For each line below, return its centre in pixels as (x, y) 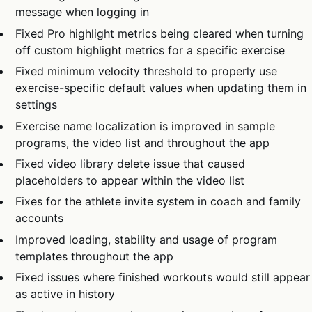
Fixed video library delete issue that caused (131, 164)
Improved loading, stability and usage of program (147, 239)
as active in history (65, 294)
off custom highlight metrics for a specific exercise (150, 50)
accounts (40, 218)
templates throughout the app (95, 256)
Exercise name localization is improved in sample (146, 126)
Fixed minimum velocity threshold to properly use (147, 71)
